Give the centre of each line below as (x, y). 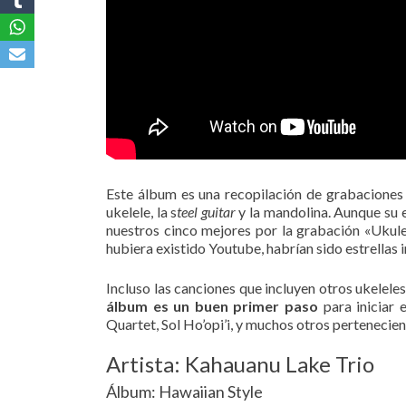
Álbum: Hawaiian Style (184, 391)
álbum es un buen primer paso (213, 305)
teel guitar (206, 211)
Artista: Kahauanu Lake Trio (240, 363)
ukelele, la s (142, 211)
